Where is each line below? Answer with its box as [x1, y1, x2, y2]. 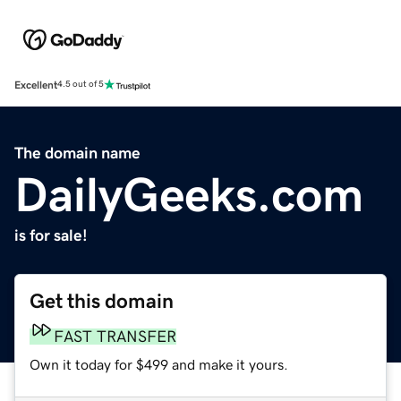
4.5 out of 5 [57, 80, 104, 90]
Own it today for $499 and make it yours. [30, 356, 288, 371]
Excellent [14, 79, 57, 90]
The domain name [14, 144, 141, 161]
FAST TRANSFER [54, 328, 176, 345]
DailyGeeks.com [14, 169, 363, 218]
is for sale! [14, 226, 88, 243]
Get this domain [30, 290, 174, 311]
